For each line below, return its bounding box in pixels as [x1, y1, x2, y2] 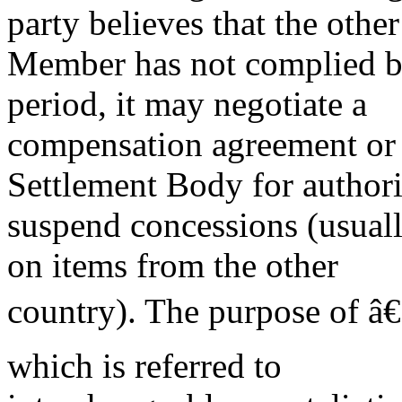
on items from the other [7, 246, 338, 284]
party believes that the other [7, 4, 399, 42]
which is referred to [7, 346, 282, 385]
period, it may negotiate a [7, 84, 367, 123]
